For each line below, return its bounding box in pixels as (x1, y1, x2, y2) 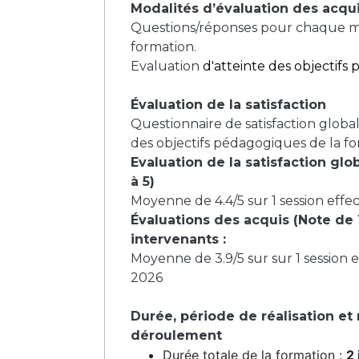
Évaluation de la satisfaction (131, 96, 326, 112)
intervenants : (131, 231, 226, 247)
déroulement (131, 327, 222, 343)
